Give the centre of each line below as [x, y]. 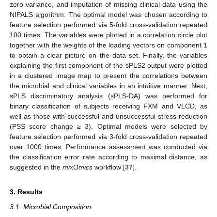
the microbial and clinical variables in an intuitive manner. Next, [108, 86]
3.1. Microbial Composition [50, 207]
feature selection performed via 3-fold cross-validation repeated [108, 137]
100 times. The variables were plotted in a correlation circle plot [108, 35]
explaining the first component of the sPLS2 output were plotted [108, 66]
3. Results [26, 192]
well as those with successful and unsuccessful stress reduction [108, 116]
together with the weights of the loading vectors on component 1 [108, 45]
